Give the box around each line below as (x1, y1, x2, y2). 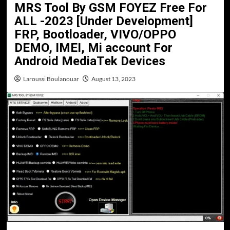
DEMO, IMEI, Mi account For (14, 41, 172, 55)
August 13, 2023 (91, 75, 136, 83)
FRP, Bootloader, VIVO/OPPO (14, 27, 176, 42)
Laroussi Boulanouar (23, 75, 79, 83)
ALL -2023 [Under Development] (14, 14, 193, 28)
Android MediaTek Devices (14, 54, 165, 68)
